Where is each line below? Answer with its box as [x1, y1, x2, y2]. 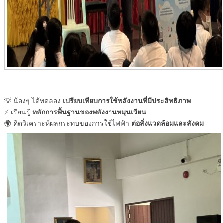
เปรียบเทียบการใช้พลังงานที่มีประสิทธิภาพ [62, 95, 191, 106]
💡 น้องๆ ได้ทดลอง [4, 96, 63, 105]
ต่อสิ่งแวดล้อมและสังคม [131, 118, 204, 128]
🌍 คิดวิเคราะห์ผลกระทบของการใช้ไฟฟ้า [4, 118, 131, 128]
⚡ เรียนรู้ [4, 107, 32, 116]
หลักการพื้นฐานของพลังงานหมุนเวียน [32, 107, 146, 117]
